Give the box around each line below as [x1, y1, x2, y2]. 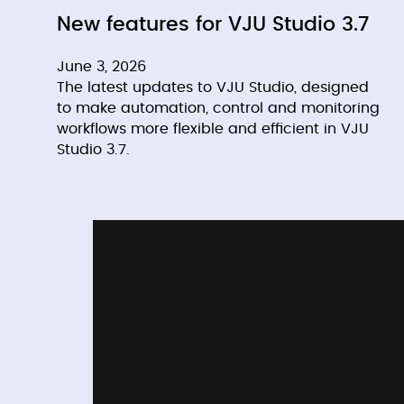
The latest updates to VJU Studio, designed [57, 79, 369, 95]
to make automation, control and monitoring [57, 100, 380, 115]
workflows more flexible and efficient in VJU [57, 121, 369, 136]
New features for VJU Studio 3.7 [57, 14, 369, 34]
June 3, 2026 [57, 59, 146, 74]
